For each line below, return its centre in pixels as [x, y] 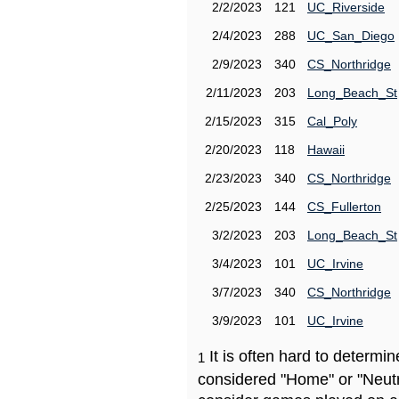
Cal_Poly [332, 121]
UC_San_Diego [351, 36]
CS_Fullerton [344, 207]
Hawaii [326, 150]
